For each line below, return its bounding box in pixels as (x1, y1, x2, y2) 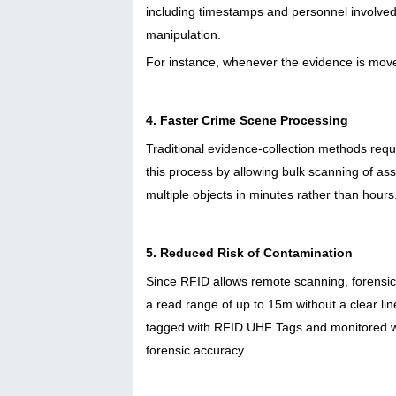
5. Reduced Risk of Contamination (146, 245, 353, 260)
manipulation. (146, 27, 225, 42)
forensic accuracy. (146, 342, 247, 357)
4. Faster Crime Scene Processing (146, 112, 348, 127)
